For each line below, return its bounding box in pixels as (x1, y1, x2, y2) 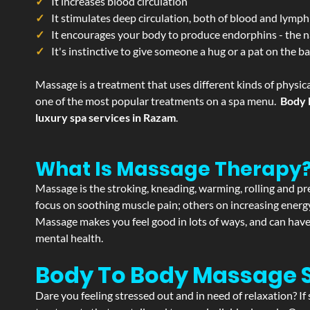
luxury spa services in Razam (35, 111, 176, 124)
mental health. (35, 231, 103, 244)
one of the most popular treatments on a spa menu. (35, 94, 280, 107)
